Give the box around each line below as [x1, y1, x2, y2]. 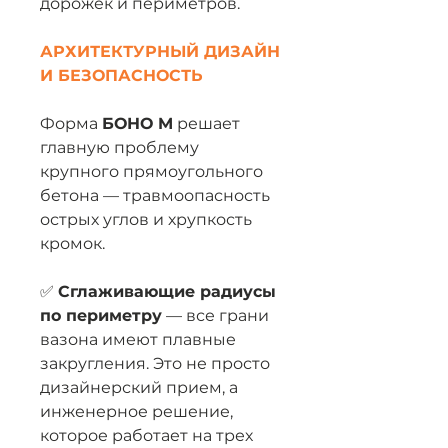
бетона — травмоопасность [40, 186, 270, 205]
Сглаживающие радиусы [58, 282, 276, 301]
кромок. [40, 234, 105, 253]
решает [173, 114, 240, 133]
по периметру [40, 306, 162, 325]
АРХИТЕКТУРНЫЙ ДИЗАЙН [40, 42, 280, 61]
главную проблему [40, 138, 199, 157]
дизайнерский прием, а [40, 378, 238, 397]
